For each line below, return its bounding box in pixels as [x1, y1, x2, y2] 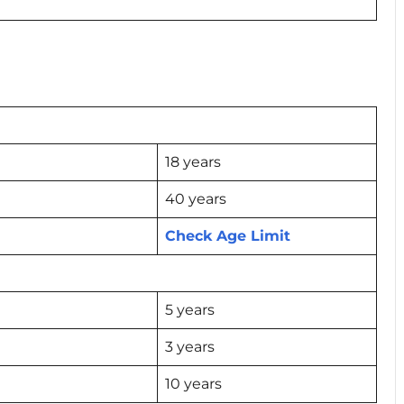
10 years [165, 374, 222, 392]
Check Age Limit [165, 226, 290, 244]
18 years [165, 152, 225, 170]
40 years [165, 189, 230, 207]
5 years [165, 300, 215, 318]
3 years [165, 337, 215, 355]
